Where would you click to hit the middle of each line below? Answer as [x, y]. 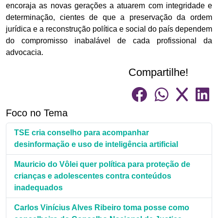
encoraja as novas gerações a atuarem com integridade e [109, 6]
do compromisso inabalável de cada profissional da [109, 41]
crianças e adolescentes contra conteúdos [93, 176]
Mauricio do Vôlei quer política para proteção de [102, 164]
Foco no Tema [37, 113]
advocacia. [25, 52]
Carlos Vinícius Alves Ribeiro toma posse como [102, 208]
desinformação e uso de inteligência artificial [96, 144]
